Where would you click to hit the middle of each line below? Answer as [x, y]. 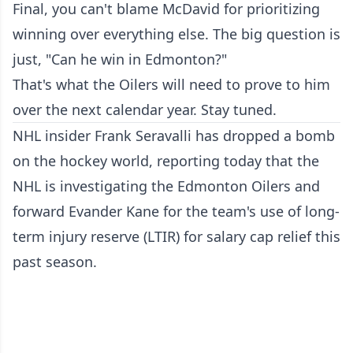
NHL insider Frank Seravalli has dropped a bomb [174, 136]
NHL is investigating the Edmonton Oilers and [166, 186]
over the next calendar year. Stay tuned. [145, 110]
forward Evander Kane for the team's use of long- [176, 212]
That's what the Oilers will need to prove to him [171, 85]
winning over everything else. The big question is [176, 34]
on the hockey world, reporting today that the [166, 161]
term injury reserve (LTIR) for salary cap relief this [176, 237]
